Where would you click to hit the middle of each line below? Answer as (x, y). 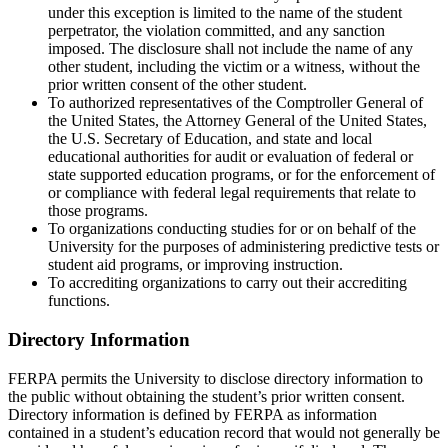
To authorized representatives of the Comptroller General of (235, 103)
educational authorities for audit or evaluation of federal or (230, 157)
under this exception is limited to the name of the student (225, 13)
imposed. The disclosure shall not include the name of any (230, 49)
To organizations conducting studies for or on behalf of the (232, 229)
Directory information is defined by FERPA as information (192, 414)
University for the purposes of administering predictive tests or (243, 247)
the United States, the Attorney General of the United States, (237, 121)
